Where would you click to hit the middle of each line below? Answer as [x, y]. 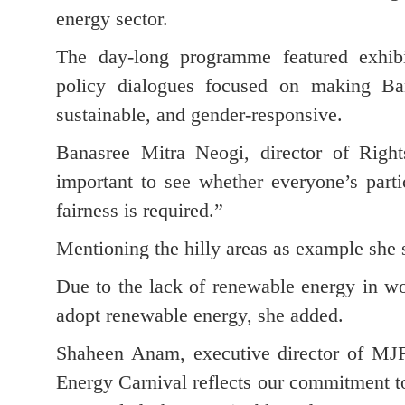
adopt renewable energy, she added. [200, 315]
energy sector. [112, 18]
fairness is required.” [140, 210]
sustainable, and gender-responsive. [199, 114]
